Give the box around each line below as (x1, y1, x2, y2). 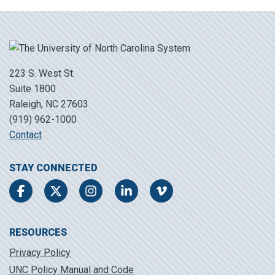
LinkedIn (119, 186, 157, 198)
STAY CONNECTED (9, 162, 98, 174)
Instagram (84, 186, 128, 198)
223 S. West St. (9, 68, 75, 80)
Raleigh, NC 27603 (9, 98, 88, 110)
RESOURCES (9, 227, 67, 239)
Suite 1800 (9, 83, 56, 95)
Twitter (49, 186, 80, 198)
